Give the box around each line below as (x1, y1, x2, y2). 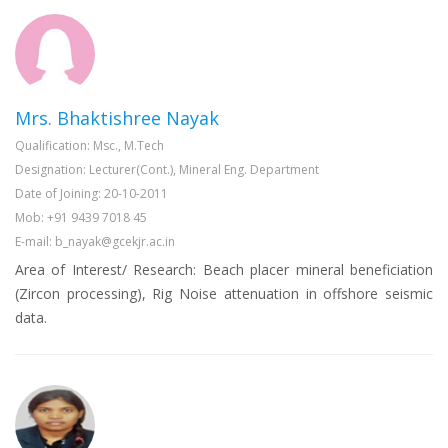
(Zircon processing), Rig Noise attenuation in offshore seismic (15, 284, 433, 304)
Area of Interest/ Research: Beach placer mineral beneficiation (15, 260, 433, 280)
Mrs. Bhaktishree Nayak (15, 106, 219, 131)
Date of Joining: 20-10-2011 (15, 185, 168, 203)
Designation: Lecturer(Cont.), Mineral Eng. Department (15, 161, 319, 179)
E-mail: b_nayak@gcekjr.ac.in (15, 233, 175, 251)
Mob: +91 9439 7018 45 (15, 209, 147, 227)
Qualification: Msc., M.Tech (15, 137, 164, 155)
